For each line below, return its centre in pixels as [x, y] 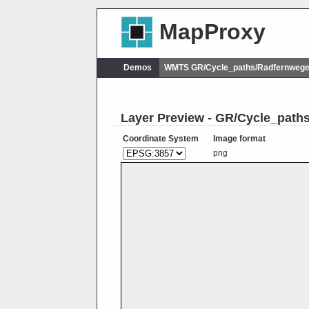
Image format [239, 139]
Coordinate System [161, 139]
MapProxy [212, 32]
